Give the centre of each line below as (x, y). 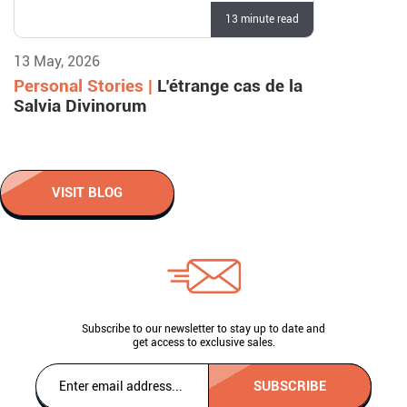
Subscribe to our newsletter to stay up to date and (203, 329)
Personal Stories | (85, 86)
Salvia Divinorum (80, 106)
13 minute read (262, 19)
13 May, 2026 (57, 61)
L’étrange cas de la (230, 86)
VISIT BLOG (87, 193)
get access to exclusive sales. (203, 343)
